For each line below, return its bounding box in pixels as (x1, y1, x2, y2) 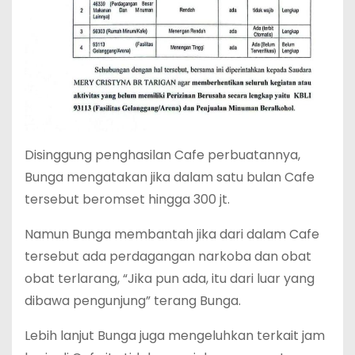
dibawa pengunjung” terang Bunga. (25, 292, 241, 311)
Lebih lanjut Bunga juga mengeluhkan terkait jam (25, 326, 325, 345)
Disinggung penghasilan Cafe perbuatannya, (25, 146, 300, 165)
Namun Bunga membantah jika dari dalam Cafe (25, 225, 319, 244)
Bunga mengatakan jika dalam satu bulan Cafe (25, 168, 315, 187)
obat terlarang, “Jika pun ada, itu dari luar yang (25, 269, 315, 288)
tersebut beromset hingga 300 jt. (25, 190, 230, 209)
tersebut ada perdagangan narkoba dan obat (25, 247, 311, 266)
